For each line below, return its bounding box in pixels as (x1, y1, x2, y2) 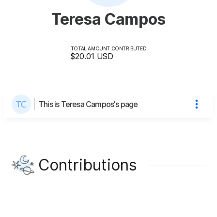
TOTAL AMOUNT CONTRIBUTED (70, 45, 147, 51)
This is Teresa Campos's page (39, 99, 138, 109)
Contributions (38, 155, 137, 174)
